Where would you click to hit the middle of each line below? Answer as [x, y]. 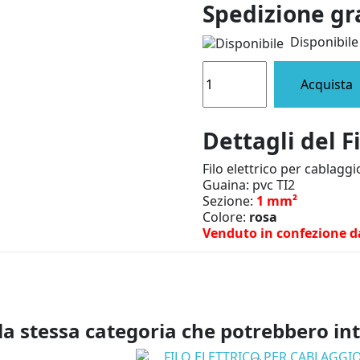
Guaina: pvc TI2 [248, 185]
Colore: [225, 217]
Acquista [327, 84]
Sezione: [229, 201]
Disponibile [321, 42]
